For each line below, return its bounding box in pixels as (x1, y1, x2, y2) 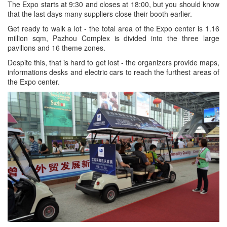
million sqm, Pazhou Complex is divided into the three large (8, 32, 219, 43)
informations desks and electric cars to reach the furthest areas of (8, 66, 219, 77)
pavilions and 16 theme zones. (8, 42, 105, 53)
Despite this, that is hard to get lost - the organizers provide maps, (8, 57, 219, 67)
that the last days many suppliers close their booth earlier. (8, 8, 192, 19)
